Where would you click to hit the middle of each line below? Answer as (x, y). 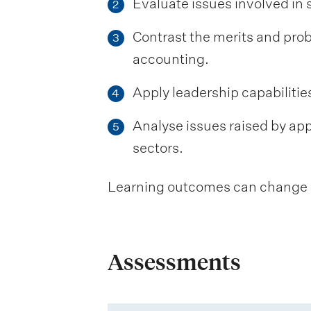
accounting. (170, 59)
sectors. (158, 148)
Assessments (174, 262)
